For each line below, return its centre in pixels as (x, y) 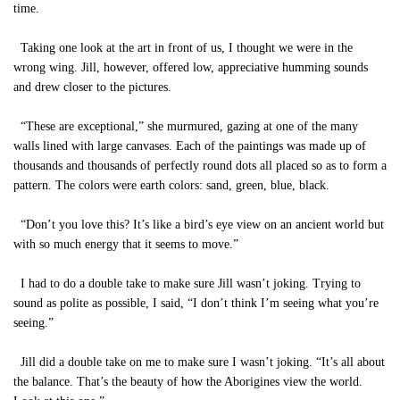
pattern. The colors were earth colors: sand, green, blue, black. (171, 185)
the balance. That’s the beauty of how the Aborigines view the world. (188, 382)
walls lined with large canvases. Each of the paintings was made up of (190, 146)
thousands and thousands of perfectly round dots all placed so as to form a (200, 166)
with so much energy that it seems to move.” (126, 244)
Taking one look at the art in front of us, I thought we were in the (183, 48)
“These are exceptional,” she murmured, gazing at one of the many (186, 126)
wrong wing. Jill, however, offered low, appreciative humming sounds (191, 67)
